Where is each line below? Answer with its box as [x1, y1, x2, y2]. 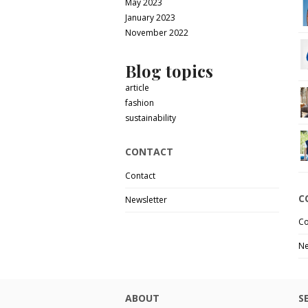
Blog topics [125, 59, 213, 82]
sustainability [125, 111, 176, 124]
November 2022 [125, 26, 188, 38]
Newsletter [125, 193, 167, 206]
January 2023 [125, 11, 175, 23]
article [125, 81, 149, 93]
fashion [125, 96, 154, 109]
